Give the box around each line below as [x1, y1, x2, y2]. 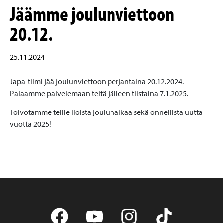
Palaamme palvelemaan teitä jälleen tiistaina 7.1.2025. [10, 88, 188, 98]
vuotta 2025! [10, 119, 51, 129]
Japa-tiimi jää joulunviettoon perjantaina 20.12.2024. [10, 76, 184, 86]
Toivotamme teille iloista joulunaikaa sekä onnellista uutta [10, 107, 203, 117]
